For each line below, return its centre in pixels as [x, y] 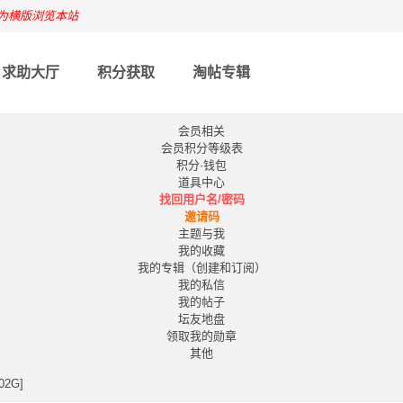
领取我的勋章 [201, 336]
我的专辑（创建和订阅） [201, 268]
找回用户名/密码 [201, 199]
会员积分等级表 [201, 148]
